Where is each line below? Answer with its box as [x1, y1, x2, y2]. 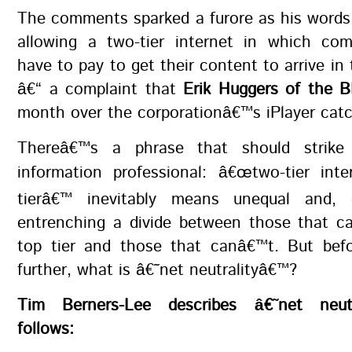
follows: [17, 317, 74, 341]
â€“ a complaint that [17, 78, 183, 101]
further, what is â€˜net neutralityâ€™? [17, 258, 297, 282]
